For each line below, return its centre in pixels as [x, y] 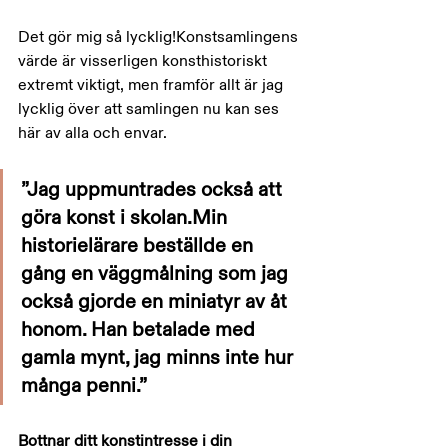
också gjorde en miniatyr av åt [156, 301]
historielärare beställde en [139, 245]
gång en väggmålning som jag [157, 273]
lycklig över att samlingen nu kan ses [150, 109]
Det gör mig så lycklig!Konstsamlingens [160, 37]
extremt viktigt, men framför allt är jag [152, 85]
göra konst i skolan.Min [126, 217]
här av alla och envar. [92, 133]
